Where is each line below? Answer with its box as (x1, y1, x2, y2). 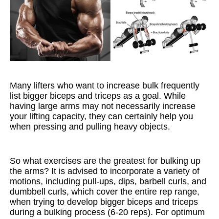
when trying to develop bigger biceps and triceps (10, 197, 198, 207)
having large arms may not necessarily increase (10, 101, 196, 111)
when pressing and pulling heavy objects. (10, 122, 170, 131)
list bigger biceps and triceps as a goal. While (10, 91, 186, 101)
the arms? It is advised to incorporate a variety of (10, 166, 199, 176)
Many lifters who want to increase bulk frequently (10, 81, 199, 90)
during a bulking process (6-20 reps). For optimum (10, 207, 205, 217)
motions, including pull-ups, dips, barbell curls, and (10, 176, 206, 186)
